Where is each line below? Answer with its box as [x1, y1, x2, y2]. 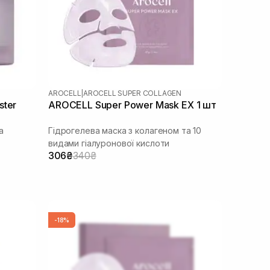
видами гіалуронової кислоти [48, 137, 170, 148]
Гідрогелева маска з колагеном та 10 [48, 125, 202, 136]
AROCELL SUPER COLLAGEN [83, 88, 181, 98]
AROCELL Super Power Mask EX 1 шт [48, 98, 216, 111]
